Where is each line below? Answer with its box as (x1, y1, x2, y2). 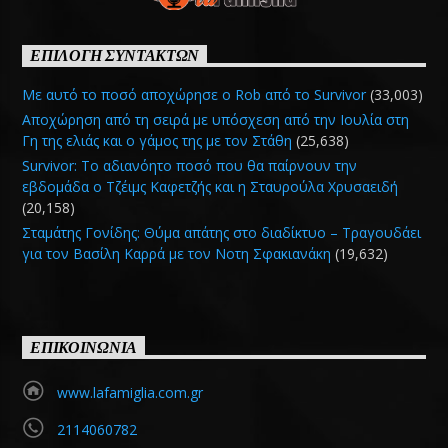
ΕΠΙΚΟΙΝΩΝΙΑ (30, 337, 137, 357)
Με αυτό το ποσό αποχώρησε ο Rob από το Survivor (22, 84, 367, 104)
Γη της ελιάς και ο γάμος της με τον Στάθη (22, 130, 293, 150)
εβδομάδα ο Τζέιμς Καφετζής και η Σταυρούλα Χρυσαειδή (22, 177, 399, 197)
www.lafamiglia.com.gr (56, 382, 203, 402)
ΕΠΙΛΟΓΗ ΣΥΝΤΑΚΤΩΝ (30, 45, 199, 65)
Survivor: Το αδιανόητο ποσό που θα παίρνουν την (22, 156, 358, 176)
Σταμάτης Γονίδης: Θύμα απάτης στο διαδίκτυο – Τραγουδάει (22, 223, 422, 243)
